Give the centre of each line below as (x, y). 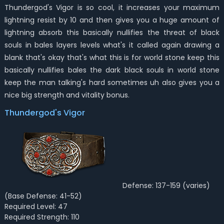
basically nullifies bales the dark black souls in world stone (112, 70)
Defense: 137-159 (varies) (166, 185)
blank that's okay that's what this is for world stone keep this (112, 57)
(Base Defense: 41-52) (43, 196)
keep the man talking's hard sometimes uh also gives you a (112, 82)
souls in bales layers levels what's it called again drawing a (112, 45)
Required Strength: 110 (42, 217)
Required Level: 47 (36, 206)
